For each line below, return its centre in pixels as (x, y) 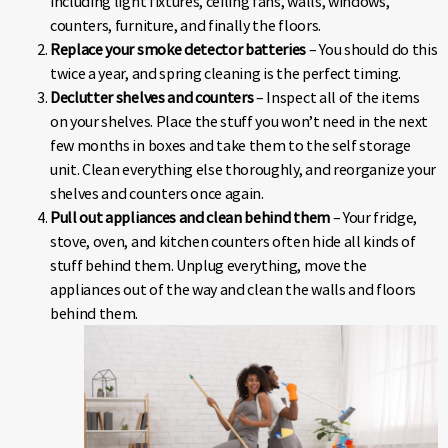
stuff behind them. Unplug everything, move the (208, 265)
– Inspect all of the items (336, 97)
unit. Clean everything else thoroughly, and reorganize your (243, 169)
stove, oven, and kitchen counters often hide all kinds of (233, 241)
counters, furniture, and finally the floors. (185, 25)
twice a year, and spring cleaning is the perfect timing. (226, 73)
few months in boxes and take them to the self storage (231, 145)
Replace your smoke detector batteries (178, 49)
